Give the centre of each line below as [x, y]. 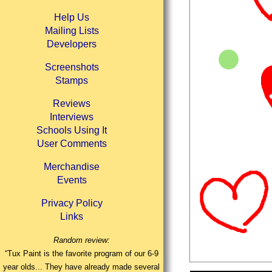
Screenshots [72, 67]
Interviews [72, 117]
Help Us [72, 18]
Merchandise [72, 167]
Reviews [72, 104]
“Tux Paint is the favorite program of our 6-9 [81, 254]
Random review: [81, 240]
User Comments [72, 144]
